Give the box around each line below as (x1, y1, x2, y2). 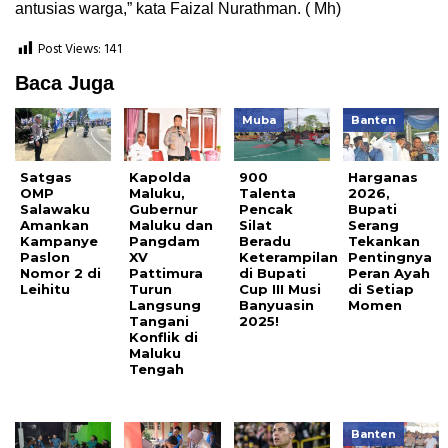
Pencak (238, 201, 293, 218)
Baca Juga (15, 72, 114, 95)
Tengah (129, 361, 185, 378)
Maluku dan (129, 217, 214, 234)
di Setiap (348, 281, 415, 298)
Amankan (20, 217, 89, 234)
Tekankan (348, 233, 421, 250)
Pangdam (129, 233, 201, 250)
